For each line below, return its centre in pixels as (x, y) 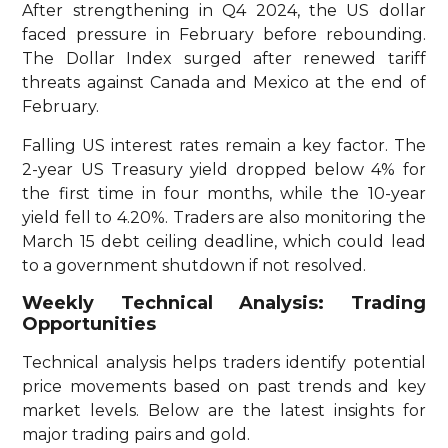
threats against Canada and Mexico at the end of (224, 83)
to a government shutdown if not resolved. (194, 265)
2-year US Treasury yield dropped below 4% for (224, 169)
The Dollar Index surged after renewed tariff (224, 59)
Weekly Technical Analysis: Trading (224, 302)
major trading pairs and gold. (136, 434)
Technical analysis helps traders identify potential (224, 362)
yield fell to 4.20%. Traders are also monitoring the (224, 217)
